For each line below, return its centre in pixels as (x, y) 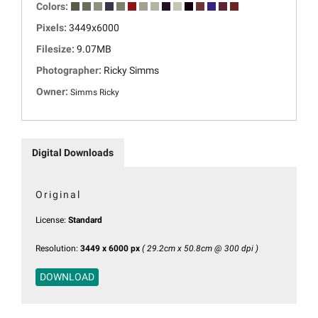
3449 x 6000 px (110, 248)
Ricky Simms (131, 70)
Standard (85, 220)
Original (58, 194)
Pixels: (53, 27)
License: (52, 220)
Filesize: (56, 49)
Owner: (53, 91)
